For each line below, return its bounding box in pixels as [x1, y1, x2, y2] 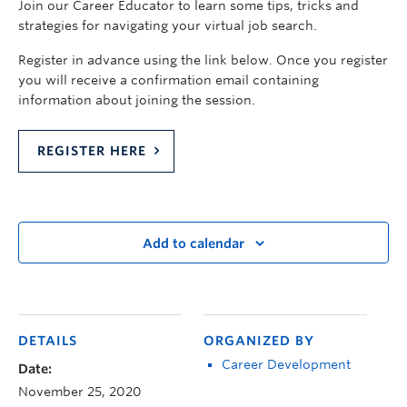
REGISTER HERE [37, 144, 146, 158]
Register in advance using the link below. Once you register [18, 53, 388, 67]
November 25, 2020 [18, 384, 142, 399]
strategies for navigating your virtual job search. [18, 18, 317, 33]
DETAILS [18, 333, 77, 348]
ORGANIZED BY [203, 333, 314, 348]
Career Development [222, 357, 351, 372]
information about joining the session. [18, 93, 255, 107]
